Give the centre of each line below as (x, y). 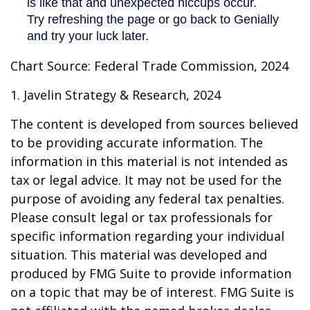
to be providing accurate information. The (137, 142)
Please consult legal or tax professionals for (142, 217)
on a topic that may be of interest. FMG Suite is (152, 292)
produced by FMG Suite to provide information (151, 273)
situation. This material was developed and (139, 254)
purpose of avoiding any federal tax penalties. (147, 198)
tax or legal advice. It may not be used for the (146, 180)
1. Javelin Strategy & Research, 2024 (116, 94)
